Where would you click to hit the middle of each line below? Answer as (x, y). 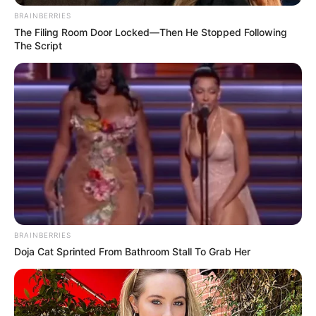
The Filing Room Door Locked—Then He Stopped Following (151, 32)
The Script (38, 46)
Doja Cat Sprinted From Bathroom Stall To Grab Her (132, 252)
